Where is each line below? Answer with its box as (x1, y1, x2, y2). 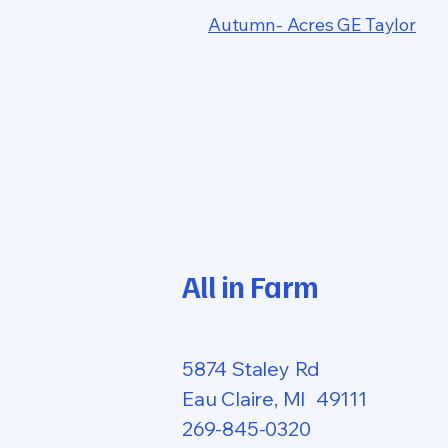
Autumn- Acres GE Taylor (208, 13, 416, 36)
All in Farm (182, 267, 319, 305)
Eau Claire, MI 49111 (182, 386, 367, 411)
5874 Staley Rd (182, 356, 321, 381)
